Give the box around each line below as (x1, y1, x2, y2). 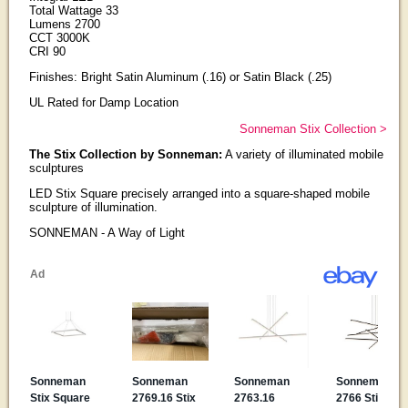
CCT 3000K (28, 30, 90, 45)
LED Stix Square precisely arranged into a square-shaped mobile (28, 187, 370, 201)
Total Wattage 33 (28, 3, 118, 17)
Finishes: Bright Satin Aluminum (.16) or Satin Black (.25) (28, 69, 331, 84)
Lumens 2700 (28, 16, 100, 31)
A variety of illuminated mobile (221, 147, 383, 161)
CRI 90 (28, 44, 66, 58)
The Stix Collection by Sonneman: (28, 147, 222, 161)
